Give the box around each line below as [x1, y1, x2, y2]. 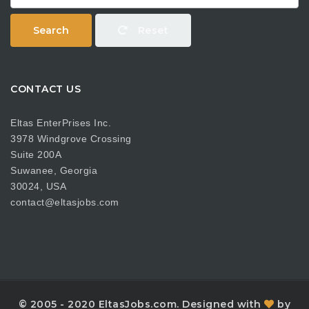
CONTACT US [10, 82, 81, 95]
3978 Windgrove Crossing [10, 133, 132, 144]
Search [33, 23, 69, 37]
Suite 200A [10, 149, 61, 160]
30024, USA [10, 181, 66, 192]
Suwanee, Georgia [10, 165, 97, 176]
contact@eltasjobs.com [10, 197, 119, 208]
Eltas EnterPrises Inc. [10, 117, 111, 128]
